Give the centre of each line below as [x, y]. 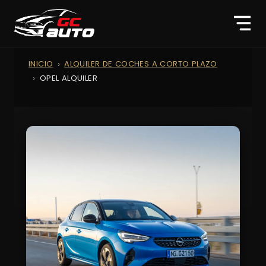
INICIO [41, 64]
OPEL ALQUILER [68, 78]
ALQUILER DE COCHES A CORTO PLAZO [141, 64]
